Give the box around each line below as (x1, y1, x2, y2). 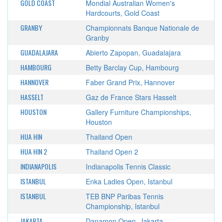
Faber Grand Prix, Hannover (85, 77, 175, 87)
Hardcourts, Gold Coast (85, 8, 160, 18)
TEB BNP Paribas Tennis (85, 191, 164, 201)
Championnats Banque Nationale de (85, 23, 199, 33)
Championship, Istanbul (85, 201, 160, 211)
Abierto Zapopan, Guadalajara (85, 48, 181, 57)
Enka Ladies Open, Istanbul (85, 176, 172, 186)
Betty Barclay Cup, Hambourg (85, 62, 179, 72)
